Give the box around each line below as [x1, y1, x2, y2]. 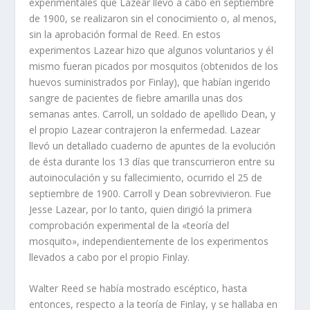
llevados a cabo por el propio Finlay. [29, 250, 190, 264]
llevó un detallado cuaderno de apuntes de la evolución [29, 138, 276, 152]
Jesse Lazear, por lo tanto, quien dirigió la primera [29, 202, 253, 216]
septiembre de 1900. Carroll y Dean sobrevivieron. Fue [29, 186, 272, 200]
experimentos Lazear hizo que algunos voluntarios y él [29, 43, 274, 57]
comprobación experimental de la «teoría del [29, 218, 230, 232]
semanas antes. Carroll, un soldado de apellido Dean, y [29, 107, 276, 120]
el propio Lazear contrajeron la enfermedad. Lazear [29, 122, 261, 136]
